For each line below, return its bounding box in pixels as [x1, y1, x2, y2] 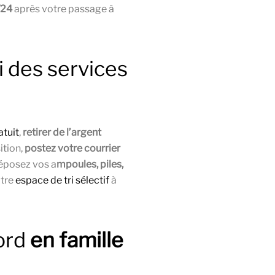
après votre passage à [12, 3, 114, 15]
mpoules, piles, [56, 158, 123, 171]
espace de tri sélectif [15, 174, 109, 187]
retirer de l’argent [23, 126, 101, 139]
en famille [30, 228, 123, 253]
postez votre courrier [25, 142, 120, 155]
